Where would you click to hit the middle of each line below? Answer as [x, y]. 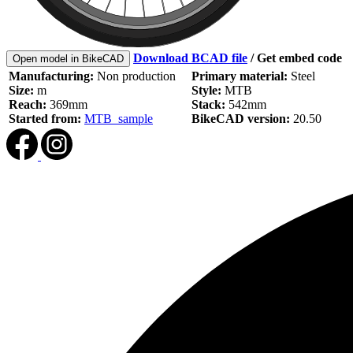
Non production [135, 76]
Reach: [28, 105]
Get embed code [299, 58]
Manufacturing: [51, 76]
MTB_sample [119, 119]
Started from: [45, 119]
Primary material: [240, 76]
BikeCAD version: [241, 119]
